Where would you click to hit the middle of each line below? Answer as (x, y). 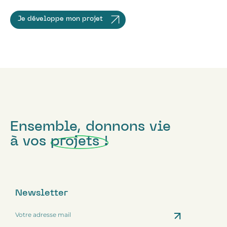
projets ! (80, 142)
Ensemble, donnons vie (90, 127)
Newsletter (42, 193)
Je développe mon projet (60, 19)
